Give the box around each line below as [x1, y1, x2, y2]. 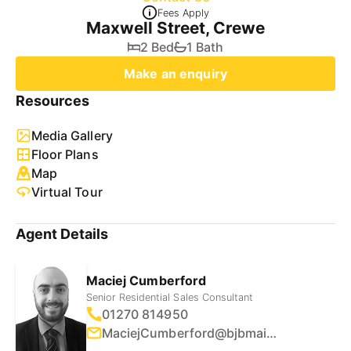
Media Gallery [31, 128, 113, 143]
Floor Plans [31, 147, 99, 162]
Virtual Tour [31, 184, 103, 200]
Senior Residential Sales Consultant [86, 291, 253, 303]
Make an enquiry [124, 66, 227, 81]
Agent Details [16, 226, 109, 242]
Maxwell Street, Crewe [85, 18, 266, 38]
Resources [16, 92, 90, 109]
